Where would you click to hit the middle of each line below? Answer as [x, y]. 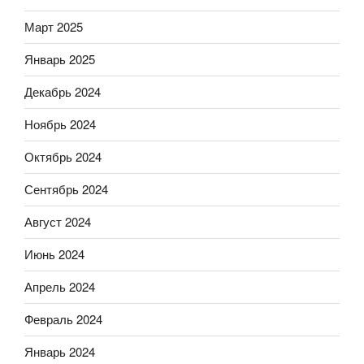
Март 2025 [54, 27]
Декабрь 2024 [63, 92]
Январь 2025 [60, 59]
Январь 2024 [60, 352]
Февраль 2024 [63, 319]
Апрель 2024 [60, 287]
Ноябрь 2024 [60, 124]
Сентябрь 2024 [66, 189]
